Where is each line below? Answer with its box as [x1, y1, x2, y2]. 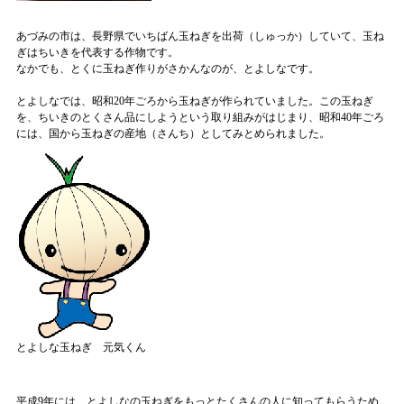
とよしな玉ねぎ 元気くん [16, 340, 146, 353]
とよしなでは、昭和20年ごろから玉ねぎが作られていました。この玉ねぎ [16, 94, 373, 107]
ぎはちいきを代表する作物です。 [16, 45, 179, 59]
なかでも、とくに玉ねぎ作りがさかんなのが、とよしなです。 [16, 61, 319, 75]
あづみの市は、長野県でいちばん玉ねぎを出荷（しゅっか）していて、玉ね [16, 29, 384, 42]
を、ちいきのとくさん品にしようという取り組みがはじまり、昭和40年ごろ [16, 110, 384, 124]
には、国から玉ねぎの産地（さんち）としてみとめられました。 [16, 126, 330, 140]
